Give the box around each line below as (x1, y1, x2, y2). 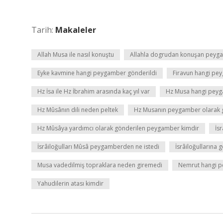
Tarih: (31, 24, 55, 35)
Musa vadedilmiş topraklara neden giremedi (37, 161, 162, 169)
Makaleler (55, 24, 96, 35)
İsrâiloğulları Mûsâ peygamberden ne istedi (37, 142, 159, 151)
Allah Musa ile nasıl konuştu (37, 50, 114, 59)
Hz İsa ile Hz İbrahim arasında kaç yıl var (37, 87, 150, 96)
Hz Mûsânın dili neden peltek (37, 106, 118, 114)
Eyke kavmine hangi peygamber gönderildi (37, 69, 157, 77)
